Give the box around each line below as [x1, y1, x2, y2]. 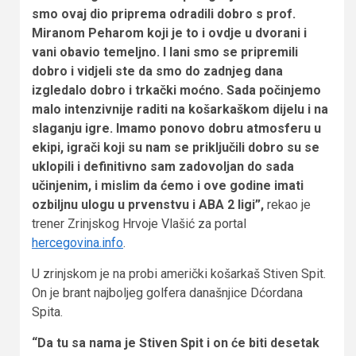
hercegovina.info [32, 234, 123, 250]
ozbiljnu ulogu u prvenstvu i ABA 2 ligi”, [32, 196, 264, 212]
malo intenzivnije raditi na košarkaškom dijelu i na [32, 101, 328, 117]
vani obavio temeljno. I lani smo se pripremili [32, 44, 298, 60]
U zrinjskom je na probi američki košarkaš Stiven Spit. [32, 265, 326, 281]
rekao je [264, 196, 311, 212]
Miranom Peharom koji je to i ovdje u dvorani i [32, 25, 307, 41]
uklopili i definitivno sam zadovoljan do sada [32, 158, 294, 174]
